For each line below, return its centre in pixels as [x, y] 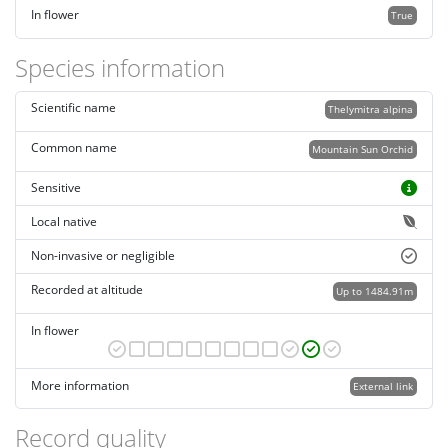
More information [80, 385]
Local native [64, 222]
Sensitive [56, 188]
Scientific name [73, 108]
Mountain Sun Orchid [363, 148]
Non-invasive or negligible [103, 256]
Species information [120, 67]
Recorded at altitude [87, 290]
